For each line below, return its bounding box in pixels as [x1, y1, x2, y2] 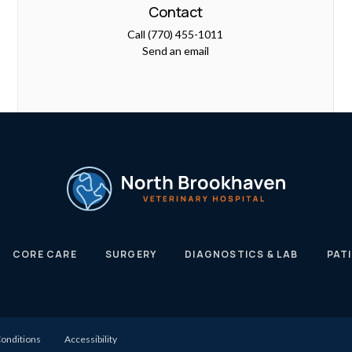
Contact [148, 2, 203, 22]
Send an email [141, 44, 209, 58]
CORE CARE [13, 247, 77, 262]
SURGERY [104, 247, 157, 262]
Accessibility [64, 332, 117, 345]
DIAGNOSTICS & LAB [185, 247, 299, 262]
